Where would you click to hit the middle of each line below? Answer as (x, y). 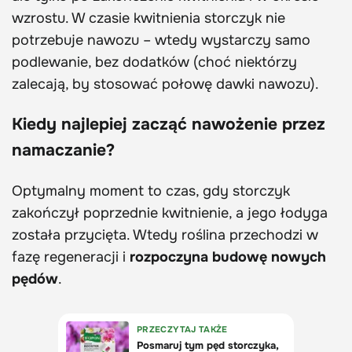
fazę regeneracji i (71, 257)
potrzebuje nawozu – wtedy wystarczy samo (161, 40)
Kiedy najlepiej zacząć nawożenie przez (169, 125)
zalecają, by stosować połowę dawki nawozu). (165, 84)
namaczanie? (63, 150)
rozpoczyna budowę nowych (228, 257)
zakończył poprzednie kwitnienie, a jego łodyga (170, 213)
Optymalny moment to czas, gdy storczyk (151, 191)
